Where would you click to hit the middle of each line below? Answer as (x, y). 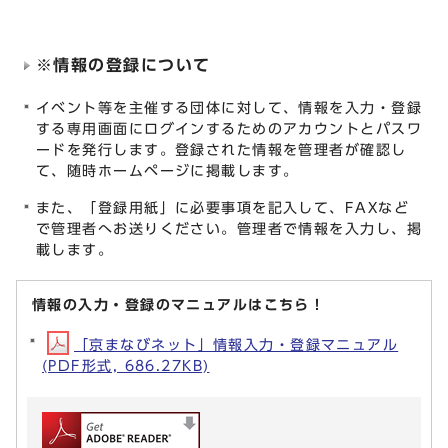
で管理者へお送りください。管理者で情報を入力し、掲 (229, 229)
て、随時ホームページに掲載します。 (167, 171)
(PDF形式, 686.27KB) (126, 366)
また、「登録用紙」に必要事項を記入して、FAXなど (222, 208)
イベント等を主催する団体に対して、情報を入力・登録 (229, 108)
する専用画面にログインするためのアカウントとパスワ (229, 129)
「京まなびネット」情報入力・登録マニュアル (236, 345)
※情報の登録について (123, 65)
